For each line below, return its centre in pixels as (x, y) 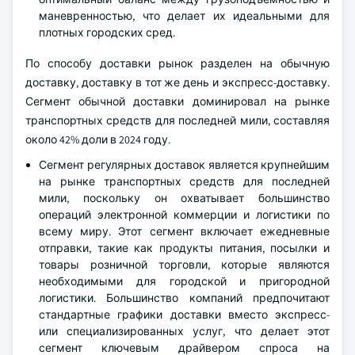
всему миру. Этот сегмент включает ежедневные (184, 231)
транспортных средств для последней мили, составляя (177, 120)
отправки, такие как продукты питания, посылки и (184, 248)
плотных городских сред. (107, 32)
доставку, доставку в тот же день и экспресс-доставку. (177, 82)
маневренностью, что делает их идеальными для (184, 16)
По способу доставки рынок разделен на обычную (177, 63)
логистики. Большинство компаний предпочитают (184, 298)
